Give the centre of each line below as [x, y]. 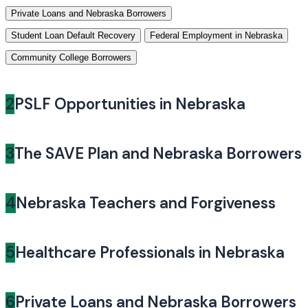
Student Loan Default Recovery [73, 36]
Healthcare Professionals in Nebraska [150, 253]
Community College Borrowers [71, 58]
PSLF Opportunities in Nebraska [130, 104]
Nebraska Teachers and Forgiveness [146, 203]
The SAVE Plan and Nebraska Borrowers [158, 154]
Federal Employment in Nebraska [216, 36]
